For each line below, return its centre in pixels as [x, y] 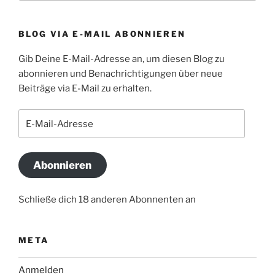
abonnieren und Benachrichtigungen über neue [121, 73]
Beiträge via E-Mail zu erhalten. [85, 88]
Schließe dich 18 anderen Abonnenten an [107, 199]
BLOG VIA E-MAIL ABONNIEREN [102, 34]
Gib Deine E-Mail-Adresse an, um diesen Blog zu [122, 59]
